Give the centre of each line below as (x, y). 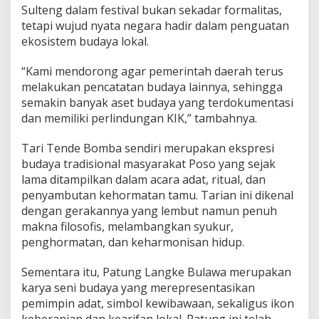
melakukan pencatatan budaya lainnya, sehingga (152, 87)
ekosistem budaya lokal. (85, 42)
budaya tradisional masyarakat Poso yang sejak (148, 164)
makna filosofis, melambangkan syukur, (127, 227)
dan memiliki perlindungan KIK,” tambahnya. (139, 119)
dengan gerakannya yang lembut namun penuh (149, 211)
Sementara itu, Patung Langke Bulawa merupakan (156, 272)
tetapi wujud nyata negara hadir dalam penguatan (155, 26)
